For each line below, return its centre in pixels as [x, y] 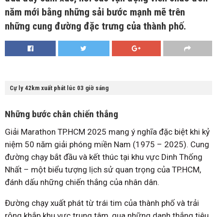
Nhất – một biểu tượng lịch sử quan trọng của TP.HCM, [103, 170]
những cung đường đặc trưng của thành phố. [95, 26]
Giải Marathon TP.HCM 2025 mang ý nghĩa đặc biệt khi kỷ [107, 132]
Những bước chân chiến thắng [62, 114]
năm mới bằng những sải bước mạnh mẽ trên [95, 12]
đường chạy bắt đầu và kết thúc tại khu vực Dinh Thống [104, 157]
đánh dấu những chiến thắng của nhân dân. [82, 182]
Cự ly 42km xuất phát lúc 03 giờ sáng [59, 88]
